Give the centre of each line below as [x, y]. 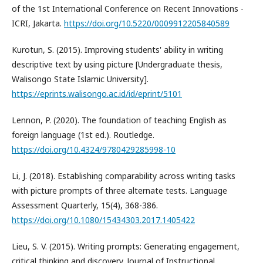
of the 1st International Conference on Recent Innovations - [128, 8]
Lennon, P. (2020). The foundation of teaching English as [119, 120]
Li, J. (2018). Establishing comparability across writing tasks [124, 176]
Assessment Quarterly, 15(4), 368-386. [85, 205]
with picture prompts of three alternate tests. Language [119, 190]
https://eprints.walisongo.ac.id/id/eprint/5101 [97, 93]
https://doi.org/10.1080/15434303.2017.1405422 [103, 220]
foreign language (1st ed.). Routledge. [83, 134]
